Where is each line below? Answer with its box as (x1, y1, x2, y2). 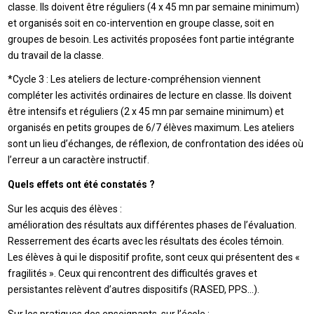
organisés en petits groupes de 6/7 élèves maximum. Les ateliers (8, 122, 295, 134)
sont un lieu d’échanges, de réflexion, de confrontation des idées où (8, 138, 304, 150)
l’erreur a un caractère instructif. (8, 154, 150, 166)
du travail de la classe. (8, 49, 104, 61)
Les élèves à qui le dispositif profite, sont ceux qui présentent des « (8, 252, 301, 264)
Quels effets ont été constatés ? (8, 179, 156, 191)
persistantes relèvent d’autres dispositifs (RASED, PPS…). (8, 284, 260, 296)
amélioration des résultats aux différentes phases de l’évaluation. (8, 219, 297, 231)
